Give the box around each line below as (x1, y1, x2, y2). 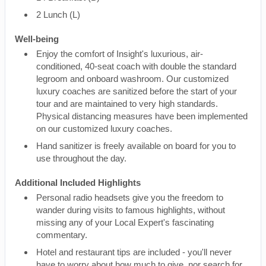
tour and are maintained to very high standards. (36, 99, 218, 109)
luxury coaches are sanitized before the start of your (36, 86, 237, 96)
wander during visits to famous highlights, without (36, 205, 225, 215)
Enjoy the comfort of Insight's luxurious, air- (36, 49, 203, 59)
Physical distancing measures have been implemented (36, 111, 248, 121)
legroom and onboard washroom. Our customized (36, 74, 229, 84)
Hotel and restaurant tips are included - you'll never (36, 247, 232, 257)
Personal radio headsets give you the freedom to (36, 192, 223, 202)
